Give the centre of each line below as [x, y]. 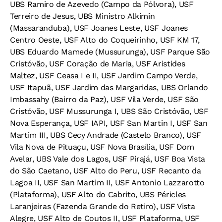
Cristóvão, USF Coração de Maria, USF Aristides [98, 64]
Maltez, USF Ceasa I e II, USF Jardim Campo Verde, [104, 76]
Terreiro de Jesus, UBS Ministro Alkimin [83, 16]
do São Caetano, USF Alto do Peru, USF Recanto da [106, 171]
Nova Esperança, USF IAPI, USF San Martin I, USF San [109, 123]
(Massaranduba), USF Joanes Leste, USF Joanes [99, 28]
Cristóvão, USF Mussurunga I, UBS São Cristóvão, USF [109, 111]
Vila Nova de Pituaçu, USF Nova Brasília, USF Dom [102, 147]
